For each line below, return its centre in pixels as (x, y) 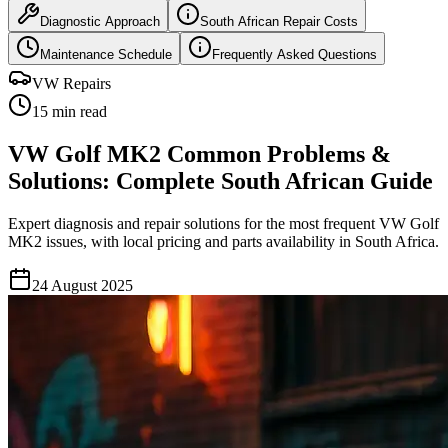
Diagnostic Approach (100, 22)
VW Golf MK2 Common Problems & (199, 154)
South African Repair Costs (279, 22)
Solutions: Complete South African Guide (220, 181)
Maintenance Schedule (106, 55)
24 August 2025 (82, 286)
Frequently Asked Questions (294, 55)
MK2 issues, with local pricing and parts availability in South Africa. (223, 242)
